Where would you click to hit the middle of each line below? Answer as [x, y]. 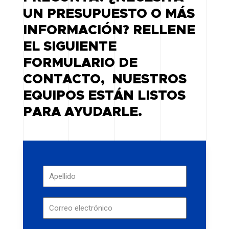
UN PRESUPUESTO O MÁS [109, 14]
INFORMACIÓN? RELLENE [109, 30]
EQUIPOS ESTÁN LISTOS [104, 96]
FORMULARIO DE [80, 63]
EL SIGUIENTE [70, 47]
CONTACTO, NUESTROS [105, 79]
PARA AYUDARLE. [82, 112]
